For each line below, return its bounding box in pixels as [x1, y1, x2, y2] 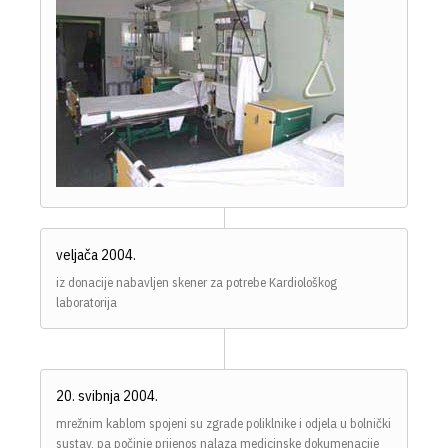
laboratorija [56, 294, 117, 312]
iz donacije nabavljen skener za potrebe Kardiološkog [56, 274, 337, 292]
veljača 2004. [56, 245, 136, 265]
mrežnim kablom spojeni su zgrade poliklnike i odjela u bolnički [56, 415, 391, 433]
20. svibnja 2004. [56, 386, 158, 406]
